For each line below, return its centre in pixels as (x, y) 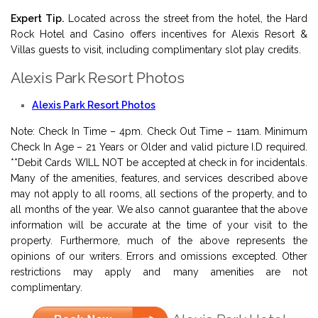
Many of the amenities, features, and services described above (159, 178)
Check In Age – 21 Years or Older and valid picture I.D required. (159, 147)
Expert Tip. (37, 19)
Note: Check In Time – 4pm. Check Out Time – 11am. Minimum (159, 131)
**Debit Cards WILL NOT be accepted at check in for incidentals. (159, 162)
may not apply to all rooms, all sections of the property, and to (159, 193)
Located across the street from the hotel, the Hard (186, 19)
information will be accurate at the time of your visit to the (159, 225)
